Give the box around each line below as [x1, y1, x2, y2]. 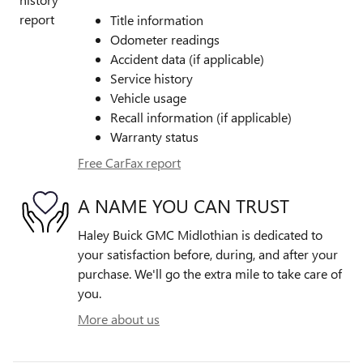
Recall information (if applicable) [110, 109, 292, 126]
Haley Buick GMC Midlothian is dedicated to [78, 226, 322, 244]
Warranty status [110, 128, 199, 146]
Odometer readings [110, 31, 220, 49]
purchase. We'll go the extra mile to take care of [78, 265, 342, 283]
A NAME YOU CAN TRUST [78, 192, 289, 218]
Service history [110, 70, 193, 88]
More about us [78, 310, 160, 328]
